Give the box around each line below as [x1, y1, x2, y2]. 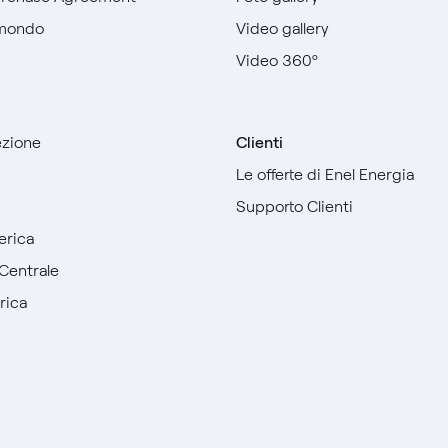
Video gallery [236, 19, 330, 38]
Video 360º [236, 51, 319, 70]
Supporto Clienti [236, 197, 354, 216]
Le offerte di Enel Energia [236, 165, 415, 184]
